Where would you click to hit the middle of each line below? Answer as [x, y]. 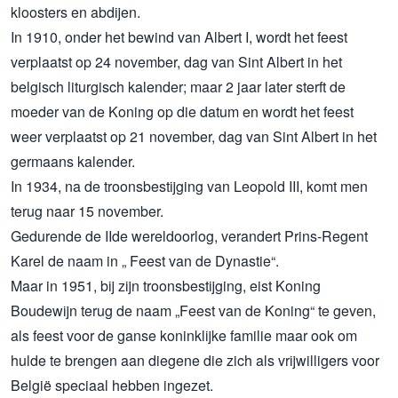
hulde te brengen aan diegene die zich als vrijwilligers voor [195, 361]
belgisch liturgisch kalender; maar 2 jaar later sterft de [178, 87]
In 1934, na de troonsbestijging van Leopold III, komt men [189, 187]
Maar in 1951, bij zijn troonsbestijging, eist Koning [166, 286]
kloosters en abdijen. [76, 12]
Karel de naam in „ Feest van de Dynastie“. [145, 261]
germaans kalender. [73, 162]
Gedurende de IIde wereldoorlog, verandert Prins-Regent [189, 236]
